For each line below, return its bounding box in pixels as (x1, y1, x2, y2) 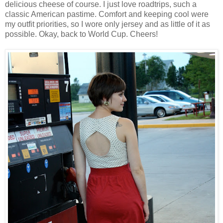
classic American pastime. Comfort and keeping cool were (5, 10, 209, 19)
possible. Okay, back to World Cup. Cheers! (5, 30, 158, 39)
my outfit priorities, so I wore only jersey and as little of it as (5, 20, 210, 29)
